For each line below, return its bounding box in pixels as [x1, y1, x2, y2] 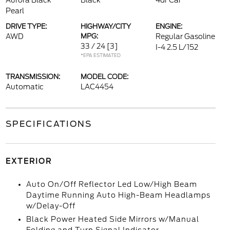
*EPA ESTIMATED [80, 52, 121, 58]
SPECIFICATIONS [5, 119, 92, 129]
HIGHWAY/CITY [80, 23, 131, 30]
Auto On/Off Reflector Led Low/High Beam [26, 180, 197, 188]
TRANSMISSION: [5, 73, 60, 81]
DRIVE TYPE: [5, 23, 47, 30]
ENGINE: [156, 23, 183, 30]
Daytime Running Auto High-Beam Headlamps [26, 191, 210, 199]
